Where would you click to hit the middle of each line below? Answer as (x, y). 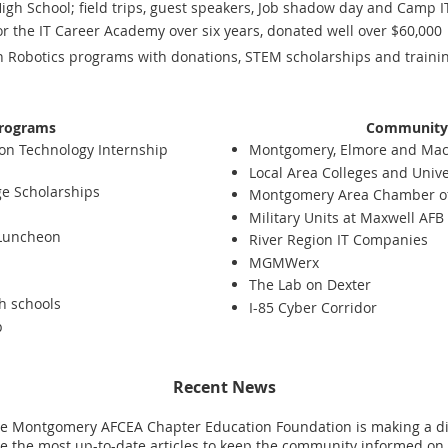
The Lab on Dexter (310, 284)
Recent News (224, 386)
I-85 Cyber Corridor (313, 307)
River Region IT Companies (338, 239)
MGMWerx (284, 262)
